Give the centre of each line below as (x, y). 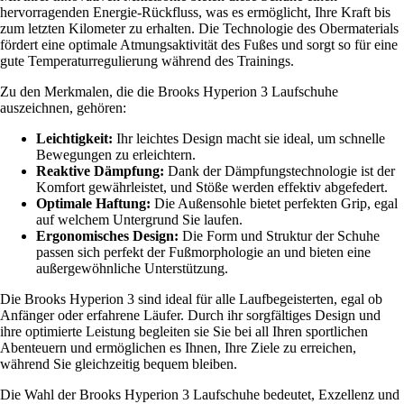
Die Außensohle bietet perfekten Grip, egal (274, 204)
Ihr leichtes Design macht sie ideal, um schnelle (249, 139)
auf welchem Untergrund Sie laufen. (139, 220)
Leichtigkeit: (74, 139)
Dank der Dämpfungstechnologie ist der (280, 171)
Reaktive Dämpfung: (100, 171)
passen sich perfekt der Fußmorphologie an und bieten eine (203, 252)
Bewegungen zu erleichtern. (116, 155)
